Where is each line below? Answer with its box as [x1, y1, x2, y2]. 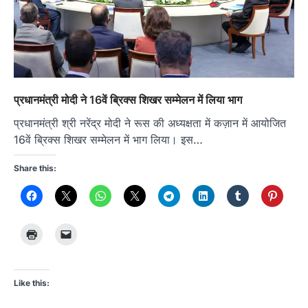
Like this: [14, 277, 49, 288]
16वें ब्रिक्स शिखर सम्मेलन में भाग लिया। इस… [14, 132, 203, 146]
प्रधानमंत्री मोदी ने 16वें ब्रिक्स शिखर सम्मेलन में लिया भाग [14, 92, 242, 107]
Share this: [14, 162, 56, 173]
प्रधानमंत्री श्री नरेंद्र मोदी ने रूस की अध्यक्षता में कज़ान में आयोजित [14, 115, 286, 130]
